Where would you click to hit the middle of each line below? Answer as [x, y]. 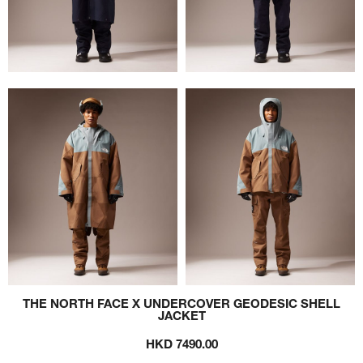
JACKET [181, 315]
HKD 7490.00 [181, 343]
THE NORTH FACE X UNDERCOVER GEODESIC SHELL [181, 303]
